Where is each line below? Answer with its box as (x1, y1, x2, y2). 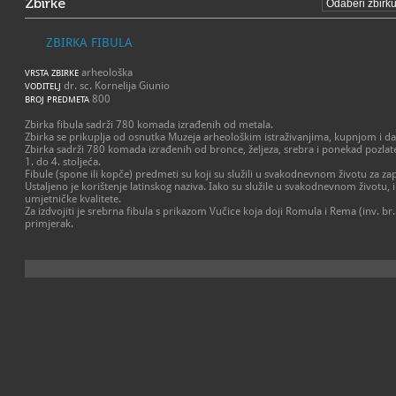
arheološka (79, 66, 133, 79)
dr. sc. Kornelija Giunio (61, 80, 170, 92)
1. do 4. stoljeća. (25, 156, 101, 168)
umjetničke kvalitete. (25, 193, 121, 205)
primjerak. (25, 217, 73, 230)
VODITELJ (25, 81, 61, 91)
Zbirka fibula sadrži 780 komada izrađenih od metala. (25, 118, 273, 131)
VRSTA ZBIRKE (25, 68, 79, 78)
